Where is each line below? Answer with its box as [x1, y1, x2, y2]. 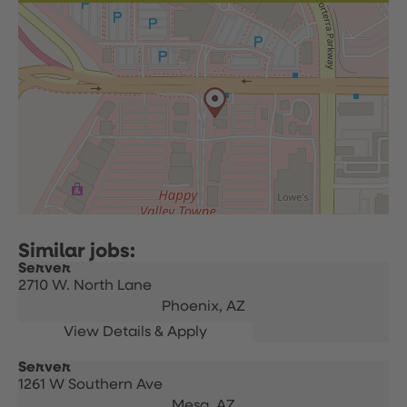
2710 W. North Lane [18, 279, 152, 293]
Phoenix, [162, 300, 226, 314]
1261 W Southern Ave [18, 378, 163, 392]
